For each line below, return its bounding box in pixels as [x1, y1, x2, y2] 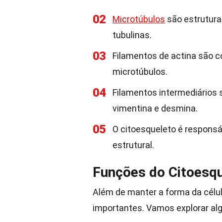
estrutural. [112, 140, 154, 150]
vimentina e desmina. [112, 103, 198, 113]
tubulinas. [112, 30, 152, 40]
